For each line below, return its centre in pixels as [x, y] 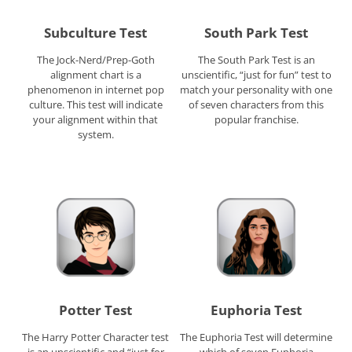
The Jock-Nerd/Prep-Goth [95, 59]
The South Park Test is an [256, 59]
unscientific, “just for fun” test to [256, 74]
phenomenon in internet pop [95, 89]
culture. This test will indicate [95, 104]
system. [95, 134]
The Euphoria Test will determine [257, 337]
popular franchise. [256, 119]
